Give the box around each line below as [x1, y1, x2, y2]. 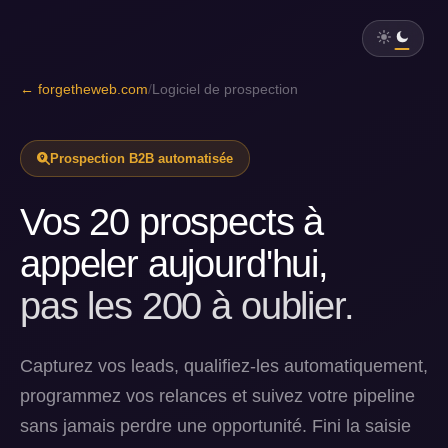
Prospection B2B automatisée [49, 151, 233, 166]
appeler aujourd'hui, [20, 242, 328, 285]
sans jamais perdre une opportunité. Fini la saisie [20, 416, 411, 436]
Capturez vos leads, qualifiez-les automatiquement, [20, 356, 428, 376]
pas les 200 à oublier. [20, 284, 354, 327]
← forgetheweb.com [20, 82, 148, 97]
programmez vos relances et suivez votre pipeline [20, 386, 415, 406]
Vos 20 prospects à [20, 200, 324, 243]
